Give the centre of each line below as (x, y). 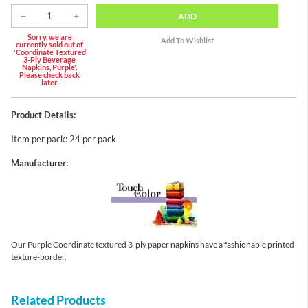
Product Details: (43, 114)
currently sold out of (49, 44)
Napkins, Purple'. (49, 67)
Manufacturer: (40, 163)
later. (49, 82)
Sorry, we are (49, 36)
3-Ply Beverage (49, 59)
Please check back (49, 74)
